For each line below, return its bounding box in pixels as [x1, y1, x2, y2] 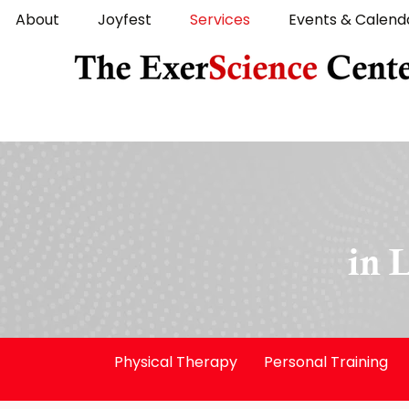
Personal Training [264, 351, 388, 372]
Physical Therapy [113, 351, 237, 372]
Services [190, 9, 250, 30]
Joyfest [98, 9, 152, 30]
